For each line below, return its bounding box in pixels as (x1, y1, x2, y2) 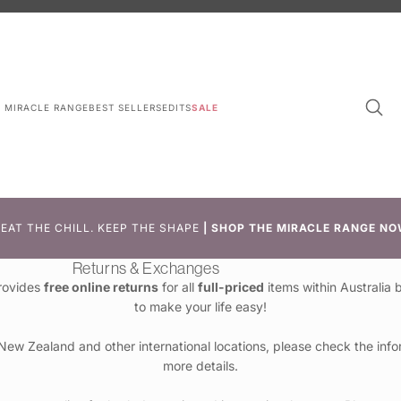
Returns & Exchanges (72, 257, 220, 278)
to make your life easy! (134, 298, 267, 314)
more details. (163, 357, 238, 373)
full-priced (197, 278, 264, 294)
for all (158, 278, 198, 294)
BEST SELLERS (89, 101, 163, 113)
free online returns (43, 278, 158, 294)
